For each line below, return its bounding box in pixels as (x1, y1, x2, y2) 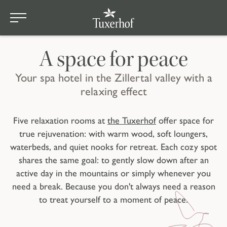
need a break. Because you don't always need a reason (12, 181, 215, 193)
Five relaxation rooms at (13, 115, 107, 127)
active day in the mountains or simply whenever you (16, 168, 211, 179)
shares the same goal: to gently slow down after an (18, 155, 209, 166)
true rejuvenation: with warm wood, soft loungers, (19, 128, 208, 140)
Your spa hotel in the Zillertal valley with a (15, 70, 212, 85)
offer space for (156, 115, 214, 127)
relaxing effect (80, 84, 147, 98)
